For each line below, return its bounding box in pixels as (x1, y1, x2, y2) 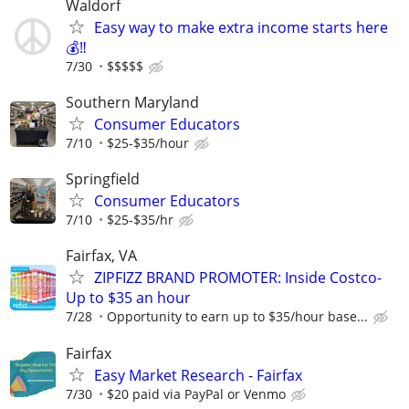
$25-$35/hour (107, 134, 189, 152)
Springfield (66, 169, 140, 190)
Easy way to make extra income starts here (94, 16, 388, 37)
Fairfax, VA (66, 246, 137, 267)
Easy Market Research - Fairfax (94, 364, 302, 385)
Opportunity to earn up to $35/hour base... (107, 308, 368, 326)
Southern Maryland (66, 92, 199, 113)
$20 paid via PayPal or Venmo (107, 384, 286, 403)
